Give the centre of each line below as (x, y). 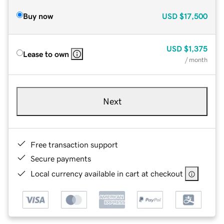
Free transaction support (74, 144)
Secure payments (61, 158)
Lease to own (46, 54)
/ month (196, 59)
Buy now (38, 16)
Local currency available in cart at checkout (107, 173)
